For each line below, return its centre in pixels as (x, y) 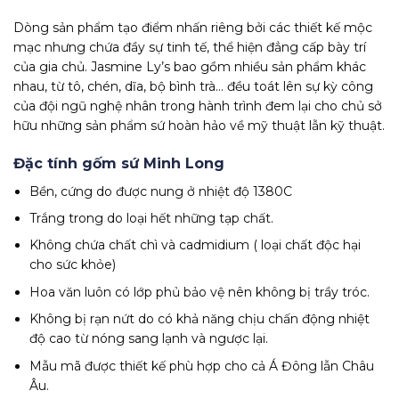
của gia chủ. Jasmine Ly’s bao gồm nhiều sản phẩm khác (190, 67)
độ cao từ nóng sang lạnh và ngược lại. (149, 339)
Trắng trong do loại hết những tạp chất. (152, 218)
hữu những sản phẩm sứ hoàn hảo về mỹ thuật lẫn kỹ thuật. (199, 126)
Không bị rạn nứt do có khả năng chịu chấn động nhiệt (200, 319)
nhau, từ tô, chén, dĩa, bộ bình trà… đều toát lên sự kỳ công (193, 87)
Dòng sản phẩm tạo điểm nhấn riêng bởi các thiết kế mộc (193, 28)
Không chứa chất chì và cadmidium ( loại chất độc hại (195, 245)
